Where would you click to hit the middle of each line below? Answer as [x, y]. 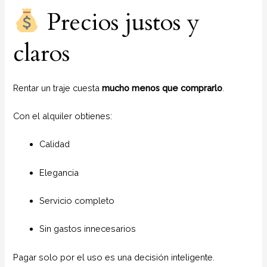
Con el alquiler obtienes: [63, 116]
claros [42, 53]
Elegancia [59, 172]
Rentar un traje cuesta [58, 88]
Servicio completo [77, 200]
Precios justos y [120, 22]
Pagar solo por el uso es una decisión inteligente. [114, 257]
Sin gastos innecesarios [88, 229]
